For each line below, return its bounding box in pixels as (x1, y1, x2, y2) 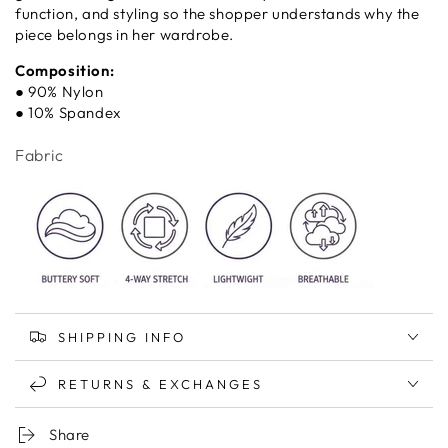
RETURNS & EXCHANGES (58, 375, 263, 392)
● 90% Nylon (15, 82, 104, 102)
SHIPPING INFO (58, 328, 186, 345)
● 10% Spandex (15, 103, 121, 123)
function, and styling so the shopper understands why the (15, 4, 420, 24)
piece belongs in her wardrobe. (15, 25, 235, 45)
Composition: (15, 61, 115, 81)
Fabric (15, 145, 63, 166)
